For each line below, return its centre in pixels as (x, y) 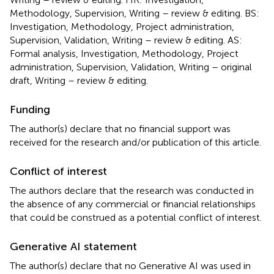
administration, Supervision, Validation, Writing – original (131, 67)
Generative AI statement (73, 246)
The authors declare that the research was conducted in (132, 190)
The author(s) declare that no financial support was (120, 128)
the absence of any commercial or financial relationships (133, 204)
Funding (30, 109)
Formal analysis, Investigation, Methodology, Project (124, 53)
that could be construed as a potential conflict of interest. (136, 217)
